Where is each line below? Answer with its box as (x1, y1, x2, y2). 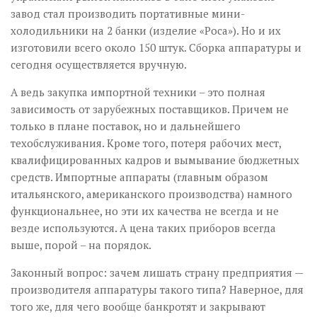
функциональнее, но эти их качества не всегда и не (11, 204, 279, 219)
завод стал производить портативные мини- (11, 6, 245, 21)
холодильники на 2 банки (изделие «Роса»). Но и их (11, 23, 281, 38)
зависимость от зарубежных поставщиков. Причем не (11, 102, 289, 117)
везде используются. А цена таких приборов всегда (11, 221, 276, 236)
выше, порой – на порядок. (11, 238, 151, 253)
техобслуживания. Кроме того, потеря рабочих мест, (11, 136, 281, 151)
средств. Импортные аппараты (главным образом (11, 170, 268, 185)
